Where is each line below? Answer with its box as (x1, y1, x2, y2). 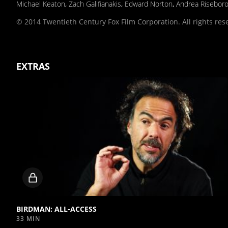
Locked (38, 172, 71, 183)
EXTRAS (16, 60, 50, 72)
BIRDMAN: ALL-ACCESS (16, 204, 97, 214)
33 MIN (16, 214, 40, 223)
